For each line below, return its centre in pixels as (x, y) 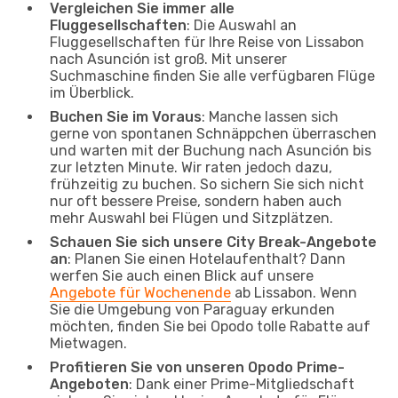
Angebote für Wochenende (140, 292)
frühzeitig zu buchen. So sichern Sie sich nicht (207, 184)
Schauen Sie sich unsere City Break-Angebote (213, 242)
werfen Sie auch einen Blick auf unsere (182, 275)
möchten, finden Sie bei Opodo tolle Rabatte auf (210, 326)
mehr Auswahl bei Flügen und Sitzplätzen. (191, 218)
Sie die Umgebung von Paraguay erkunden (192, 309)
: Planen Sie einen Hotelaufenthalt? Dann (207, 259)
